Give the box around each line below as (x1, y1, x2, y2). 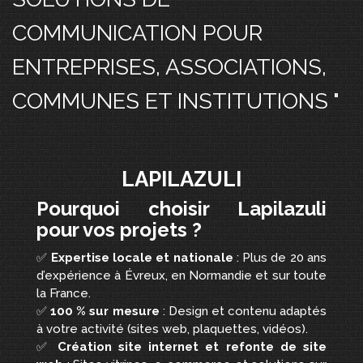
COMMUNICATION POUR (12, 20, 263, 45)
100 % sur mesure (50, 304, 160, 318)
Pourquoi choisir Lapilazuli (36, 197, 327, 220)
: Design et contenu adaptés (159, 304, 327, 318)
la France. (36, 286, 91, 301)
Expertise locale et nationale (50, 250, 233, 265)
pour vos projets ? (36, 218, 202, 241)
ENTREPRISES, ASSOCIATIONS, (12, 54, 327, 79)
